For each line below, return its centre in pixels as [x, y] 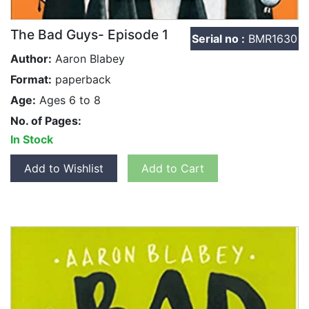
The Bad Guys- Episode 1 [89, 34]
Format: [31, 79]
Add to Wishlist [64, 168]
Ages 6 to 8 [68, 100]
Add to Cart [173, 168]
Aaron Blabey [88, 58]
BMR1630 [271, 38]
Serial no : [218, 38]
